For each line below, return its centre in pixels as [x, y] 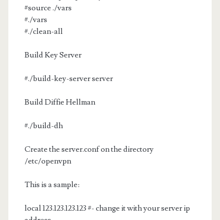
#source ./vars [48, 8]
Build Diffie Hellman [60, 102]
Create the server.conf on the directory [89, 149]
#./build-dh [43, 126]
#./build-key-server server [69, 79]
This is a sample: [52, 185]
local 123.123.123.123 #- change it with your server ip [107, 208]
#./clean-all [43, 31]
